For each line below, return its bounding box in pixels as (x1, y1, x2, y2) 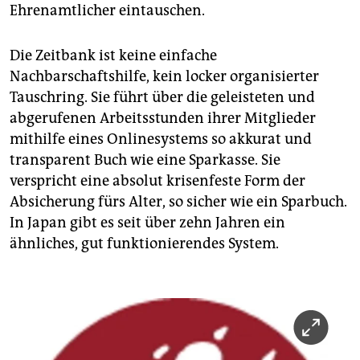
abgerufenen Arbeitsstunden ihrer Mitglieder (10, 109, 316, 128)
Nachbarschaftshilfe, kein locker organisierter (10, 67, 319, 86)
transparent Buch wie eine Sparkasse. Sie (10, 151, 280, 170)
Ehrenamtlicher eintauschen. (10, 2, 205, 20)
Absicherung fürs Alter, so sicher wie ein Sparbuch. (10, 193, 347, 211)
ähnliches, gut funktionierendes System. (10, 235, 279, 253)
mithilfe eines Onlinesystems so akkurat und (10, 130, 312, 149)
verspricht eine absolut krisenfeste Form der (10, 172, 305, 190)
